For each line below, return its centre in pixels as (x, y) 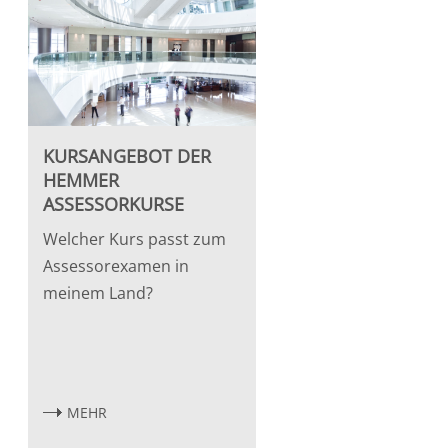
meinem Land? (97, 292)
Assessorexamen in (115, 265)
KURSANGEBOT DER (126, 155)
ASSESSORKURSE (113, 203)
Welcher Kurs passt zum (134, 238)
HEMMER (80, 179)
